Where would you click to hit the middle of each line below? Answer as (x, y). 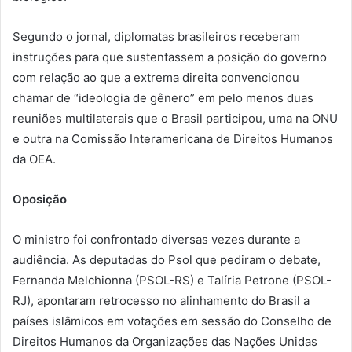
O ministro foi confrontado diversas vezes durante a (156, 240)
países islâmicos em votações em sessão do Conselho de (172, 321)
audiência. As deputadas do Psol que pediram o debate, (167, 260)
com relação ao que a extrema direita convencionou (156, 78)
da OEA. (34, 159)
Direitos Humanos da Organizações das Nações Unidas (165, 342)
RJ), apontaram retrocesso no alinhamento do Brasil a (161, 301)
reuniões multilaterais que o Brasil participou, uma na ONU (175, 119)
